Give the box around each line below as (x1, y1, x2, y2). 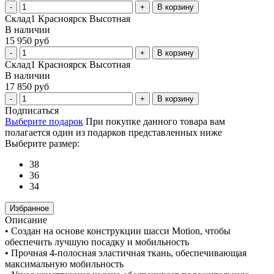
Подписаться (5, 105, 59, 116)
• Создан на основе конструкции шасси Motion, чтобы (5, 225, 231, 236)
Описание (5, 214, 47, 225)
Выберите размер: (5, 138, 80, 149)
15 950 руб (5, 35, 49, 46)
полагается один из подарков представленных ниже (5, 127, 222, 138)
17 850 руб (5, 81, 49, 92)
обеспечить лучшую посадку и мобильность (5, 236, 189, 247)
